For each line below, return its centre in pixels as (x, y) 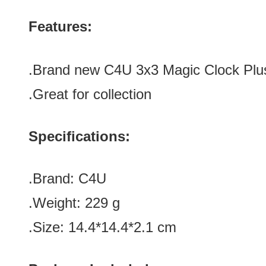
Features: (60, 26)
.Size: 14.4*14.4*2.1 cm (102, 227)
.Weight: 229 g (74, 203)
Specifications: (79, 136)
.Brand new (66, 70)
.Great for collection (90, 94)
